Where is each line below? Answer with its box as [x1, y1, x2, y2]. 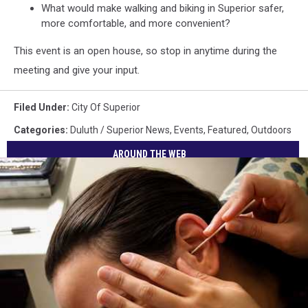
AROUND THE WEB [113, 148, 187, 159]
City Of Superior [71, 102, 140, 113]
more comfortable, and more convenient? [41, 17, 230, 30]
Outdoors [251, 124, 291, 135]
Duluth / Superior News [70, 124, 170, 135]
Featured [208, 124, 247, 135]
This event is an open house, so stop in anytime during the [14, 45, 277, 57]
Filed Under [14, 102, 67, 113]
